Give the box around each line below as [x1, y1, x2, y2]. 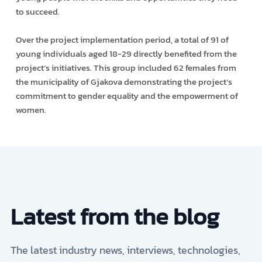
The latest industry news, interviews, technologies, [10, 242, 240, 258]
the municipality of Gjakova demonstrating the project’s [15, 74, 232, 88]
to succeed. [15, 4, 60, 18]
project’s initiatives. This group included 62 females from [15, 60, 236, 74]
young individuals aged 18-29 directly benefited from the [15, 46, 237, 60]
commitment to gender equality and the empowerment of [15, 88, 238, 102]
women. [15, 102, 46, 116]
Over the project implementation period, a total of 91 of [15, 32, 229, 46]
